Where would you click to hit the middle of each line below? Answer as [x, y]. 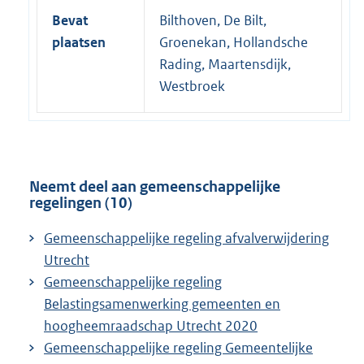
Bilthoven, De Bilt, [213, 20]
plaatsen [79, 42]
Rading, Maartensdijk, [225, 64]
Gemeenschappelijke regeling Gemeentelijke [178, 347]
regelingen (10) [81, 202]
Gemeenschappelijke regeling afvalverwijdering [186, 238]
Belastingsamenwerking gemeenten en [162, 303]
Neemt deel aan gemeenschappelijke [155, 186]
